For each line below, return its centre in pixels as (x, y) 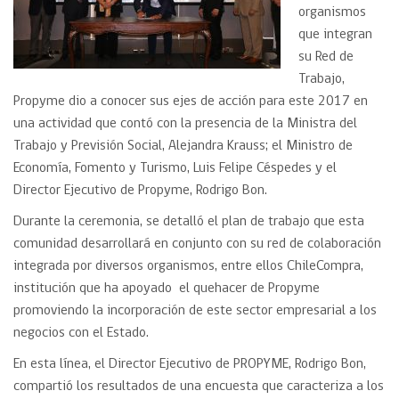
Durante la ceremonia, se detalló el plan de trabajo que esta (189, 222)
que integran (335, 35)
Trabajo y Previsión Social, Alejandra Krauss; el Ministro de (183, 146)
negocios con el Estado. (81, 333)
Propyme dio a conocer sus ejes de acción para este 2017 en (191, 102)
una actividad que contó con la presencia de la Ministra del (185, 124)
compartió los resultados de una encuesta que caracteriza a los (199, 387)
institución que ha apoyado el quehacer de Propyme (167, 289)
